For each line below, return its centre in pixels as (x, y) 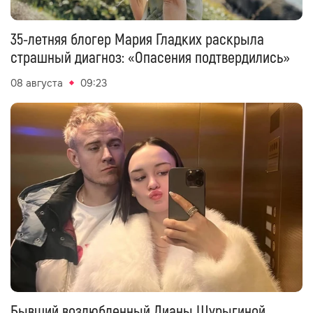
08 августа (37, 83)
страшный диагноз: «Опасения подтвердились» (150, 58)
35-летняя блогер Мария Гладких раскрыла (137, 39)
